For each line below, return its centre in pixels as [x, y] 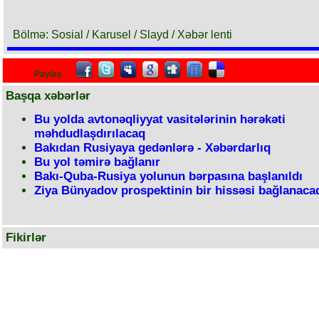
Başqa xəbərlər [48, 96]
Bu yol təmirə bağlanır [97, 162]
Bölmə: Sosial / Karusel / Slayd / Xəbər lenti [122, 35]
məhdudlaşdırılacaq [90, 134]
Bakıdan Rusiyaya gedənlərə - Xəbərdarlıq [152, 148]
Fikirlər [26, 237]
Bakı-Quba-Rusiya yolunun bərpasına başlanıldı [168, 176]
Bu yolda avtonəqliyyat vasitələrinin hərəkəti [160, 119]
